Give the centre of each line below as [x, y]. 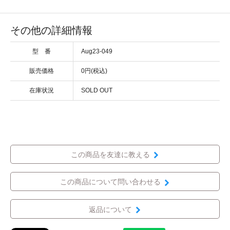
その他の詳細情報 [51, 30]
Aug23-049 [97, 51]
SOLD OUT [97, 90]
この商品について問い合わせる [110, 182]
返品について [110, 209]
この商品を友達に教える [110, 155]
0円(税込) [94, 71]
